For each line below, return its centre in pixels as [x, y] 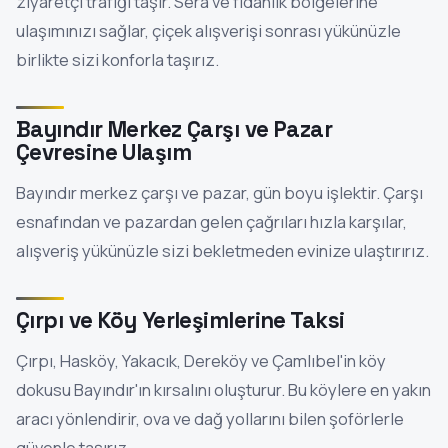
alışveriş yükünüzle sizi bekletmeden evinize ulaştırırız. [222, 250]
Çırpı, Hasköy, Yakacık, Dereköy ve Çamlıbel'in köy [201, 360]
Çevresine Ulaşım [104, 152]
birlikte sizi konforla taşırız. [117, 59]
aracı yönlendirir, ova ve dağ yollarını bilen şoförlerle [210, 418]
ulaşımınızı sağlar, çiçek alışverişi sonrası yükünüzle [208, 30]
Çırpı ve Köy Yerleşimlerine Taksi [180, 320]
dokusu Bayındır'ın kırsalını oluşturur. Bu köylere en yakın [223, 389]
